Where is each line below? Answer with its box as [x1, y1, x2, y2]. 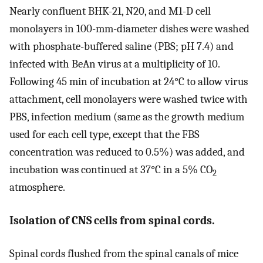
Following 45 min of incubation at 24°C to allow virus [9, 75, 248, 89]
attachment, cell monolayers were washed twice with [9, 93, 248, 106]
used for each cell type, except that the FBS [9, 128, 200, 141]
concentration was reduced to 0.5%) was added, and [9, 146, 245, 159]
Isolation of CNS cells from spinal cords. [9, 213, 215, 227]
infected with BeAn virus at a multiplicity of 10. [9, 58, 220, 71]
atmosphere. [9, 181, 65, 194]
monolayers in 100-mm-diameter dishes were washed [9, 22, 249, 36]
